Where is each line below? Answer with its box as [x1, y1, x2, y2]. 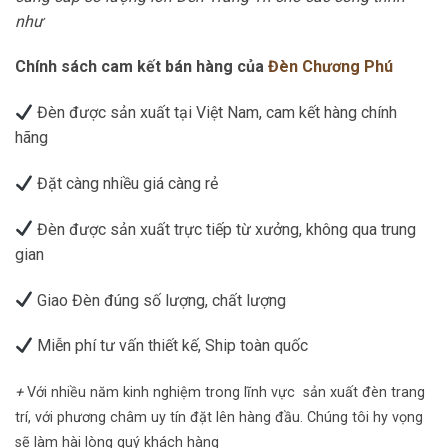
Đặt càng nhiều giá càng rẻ [33, 173, 219, 193]
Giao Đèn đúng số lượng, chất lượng [33, 290, 287, 310]
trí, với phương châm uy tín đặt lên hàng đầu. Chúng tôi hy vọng [15, 409, 423, 427]
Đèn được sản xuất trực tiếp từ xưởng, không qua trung [33, 219, 417, 239]
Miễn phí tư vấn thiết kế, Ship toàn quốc [33, 336, 309, 356]
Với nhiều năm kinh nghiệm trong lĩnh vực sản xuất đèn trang [27, 384, 425, 402]
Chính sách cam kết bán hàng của [15, 57, 268, 77]
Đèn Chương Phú [268, 57, 393, 77]
